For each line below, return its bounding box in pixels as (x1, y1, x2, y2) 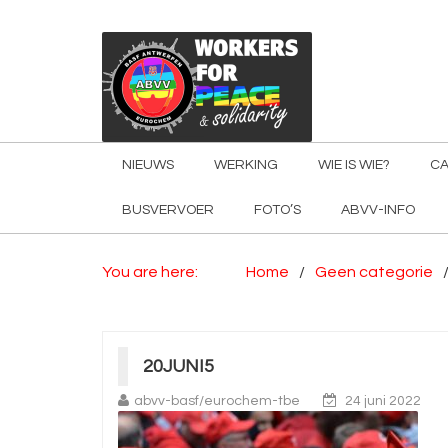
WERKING (214, 158, 278, 172)
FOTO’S (254, 203, 301, 217)
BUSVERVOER (122, 203, 214, 217)
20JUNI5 (143, 357, 214, 376)
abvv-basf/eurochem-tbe (134, 394, 300, 408)
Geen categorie (315, 264, 433, 280)
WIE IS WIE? (318, 158, 390, 172)
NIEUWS (122, 158, 174, 172)
